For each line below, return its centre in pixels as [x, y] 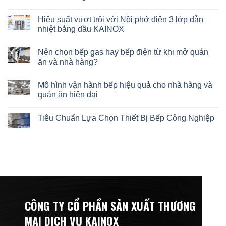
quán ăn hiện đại [68, 94]
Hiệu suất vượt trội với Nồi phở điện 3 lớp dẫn [121, 19]
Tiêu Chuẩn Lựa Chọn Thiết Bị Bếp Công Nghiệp [126, 118]
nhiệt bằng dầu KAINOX [81, 29]
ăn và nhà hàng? [68, 62]
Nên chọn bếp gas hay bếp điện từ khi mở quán [123, 52]
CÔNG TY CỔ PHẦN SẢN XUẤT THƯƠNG [110, 206]
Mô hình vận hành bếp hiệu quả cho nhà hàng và [125, 85]
